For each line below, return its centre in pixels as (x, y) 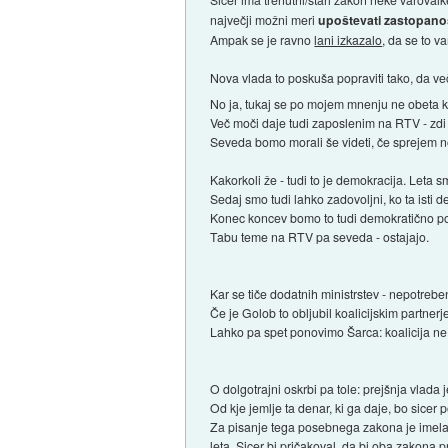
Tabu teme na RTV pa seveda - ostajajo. (320, 237)
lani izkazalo (348, 40)
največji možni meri (264, 20)
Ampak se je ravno (262, 40)
